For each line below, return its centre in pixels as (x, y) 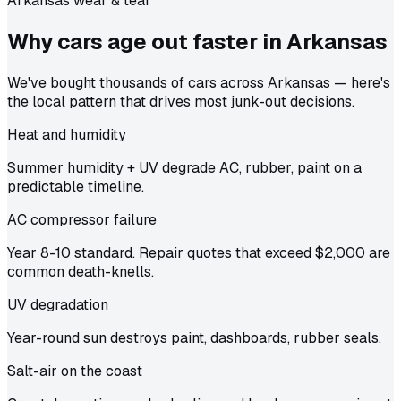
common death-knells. (81, 272)
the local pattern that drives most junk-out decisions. (181, 102)
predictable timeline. (76, 187)
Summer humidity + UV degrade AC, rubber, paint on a (184, 168)
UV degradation (58, 305)
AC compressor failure (82, 220)
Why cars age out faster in (145, 42)
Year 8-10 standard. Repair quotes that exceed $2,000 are (199, 253)
